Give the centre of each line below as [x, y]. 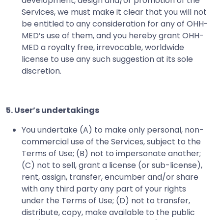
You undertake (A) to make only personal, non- [113, 130]
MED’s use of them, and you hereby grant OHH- [113, 35]
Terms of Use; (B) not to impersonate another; [111, 153]
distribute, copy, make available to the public [108, 212]
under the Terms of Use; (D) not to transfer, [106, 200]
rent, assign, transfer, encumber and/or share [110, 177]
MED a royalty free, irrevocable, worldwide [103, 47]
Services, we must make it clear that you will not [114, 12]
